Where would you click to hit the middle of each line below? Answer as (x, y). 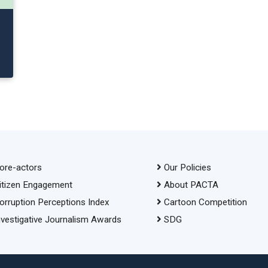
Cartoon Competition (205, 202)
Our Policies (187, 167)
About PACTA (191, 185)
